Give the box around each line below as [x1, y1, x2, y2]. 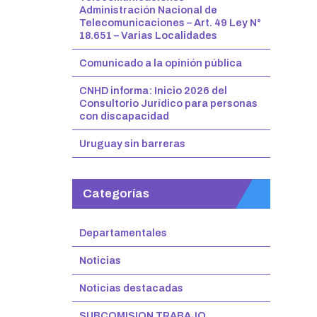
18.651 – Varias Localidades [79, 30, 217, 41]
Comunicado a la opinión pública [79, 57, 242, 69]
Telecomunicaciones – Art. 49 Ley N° [79, 17, 261, 28]
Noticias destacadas [79, 282, 183, 294]
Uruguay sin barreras [79, 138, 185, 149]
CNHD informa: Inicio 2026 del [79, 85, 227, 96]
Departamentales [79, 227, 167, 238]
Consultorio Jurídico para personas [79, 98, 258, 109]
